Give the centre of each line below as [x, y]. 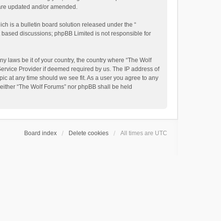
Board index [40, 133]
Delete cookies [89, 133]
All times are [138, 133]
